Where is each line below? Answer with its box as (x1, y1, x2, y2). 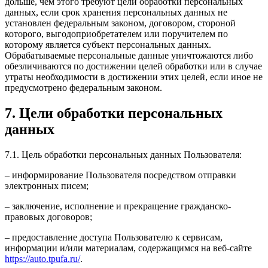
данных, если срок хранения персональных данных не (5, 7, 227, 17)
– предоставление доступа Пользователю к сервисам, (5, 232, 223, 242)
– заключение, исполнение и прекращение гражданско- (5, 200, 231, 211)
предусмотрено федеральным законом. (5, 82, 162, 93)
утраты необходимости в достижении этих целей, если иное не (5, 71, 263, 82)
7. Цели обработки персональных (5, 105, 223, 121)
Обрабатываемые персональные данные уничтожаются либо (5, 50, 253, 60)
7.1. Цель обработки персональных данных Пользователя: (5, 149, 242, 160)
